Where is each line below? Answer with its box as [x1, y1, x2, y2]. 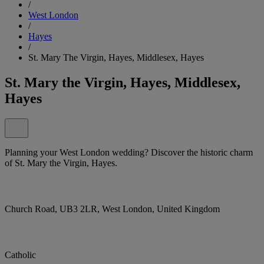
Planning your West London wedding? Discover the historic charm [5, 147, 253, 157]
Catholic [5, 249, 36, 260]
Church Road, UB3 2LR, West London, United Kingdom [5, 203, 220, 214]
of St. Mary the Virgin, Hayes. [5, 157, 117, 168]
